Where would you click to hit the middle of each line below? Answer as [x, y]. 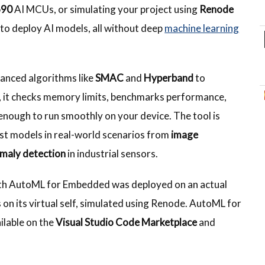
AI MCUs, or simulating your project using [107, 9]
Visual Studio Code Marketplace [127, 222]
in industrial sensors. [113, 153]
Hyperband [169, 77]
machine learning [202, 28]
